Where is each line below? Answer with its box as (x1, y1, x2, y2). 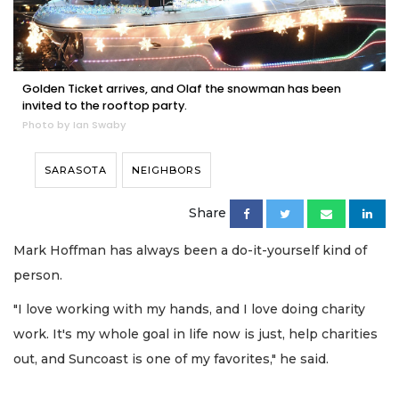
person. (13, 266, 66, 283)
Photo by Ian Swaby (22, 117, 126, 132)
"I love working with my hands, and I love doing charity (13, 301, 365, 318)
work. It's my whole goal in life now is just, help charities (13, 326, 378, 343)
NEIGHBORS (132, 163, 201, 176)
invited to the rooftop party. (22, 97, 187, 113)
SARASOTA (45, 163, 107, 176)
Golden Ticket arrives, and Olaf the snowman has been (22, 80, 341, 96)
